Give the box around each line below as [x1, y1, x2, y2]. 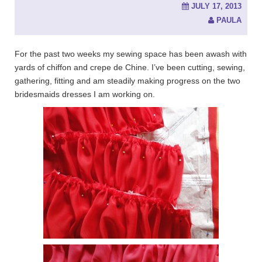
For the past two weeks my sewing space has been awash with [15, 49, 247, 58]
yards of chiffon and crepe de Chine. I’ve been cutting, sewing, [15, 63, 245, 72]
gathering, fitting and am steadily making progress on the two [15, 76, 240, 85]
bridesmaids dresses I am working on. [15, 89, 155, 99]
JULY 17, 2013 [191, 2, 242, 11]
